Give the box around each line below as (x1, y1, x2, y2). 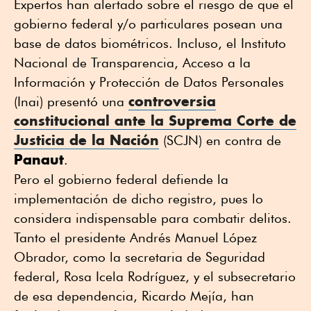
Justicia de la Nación (14, 131, 159, 149)
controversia (128, 92, 216, 110)
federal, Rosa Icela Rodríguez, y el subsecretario (14, 268, 296, 284)
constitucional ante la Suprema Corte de (14, 111, 296, 129)
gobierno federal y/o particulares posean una (14, 15, 283, 31)
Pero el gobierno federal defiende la (14, 171, 228, 187)
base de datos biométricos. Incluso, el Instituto (14, 35, 286, 51)
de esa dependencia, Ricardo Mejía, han (14, 287, 254, 303)
